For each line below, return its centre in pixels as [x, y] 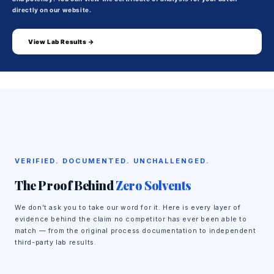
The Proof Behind [65, 185]
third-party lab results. [56, 242]
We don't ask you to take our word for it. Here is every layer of [128, 207]
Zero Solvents [154, 185]
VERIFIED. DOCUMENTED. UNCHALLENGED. [113, 161]
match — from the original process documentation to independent [135, 231]
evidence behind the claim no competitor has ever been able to [131, 219]
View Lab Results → [61, 42]
